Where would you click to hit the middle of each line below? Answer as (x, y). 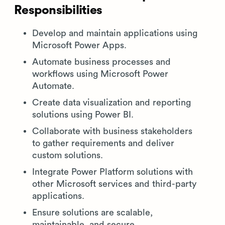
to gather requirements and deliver (103, 143)
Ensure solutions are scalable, (92, 212)
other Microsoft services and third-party (114, 184)
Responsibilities (58, 10)
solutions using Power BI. (83, 115)
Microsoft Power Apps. (79, 45)
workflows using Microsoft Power (100, 74)
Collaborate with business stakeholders (112, 131)
